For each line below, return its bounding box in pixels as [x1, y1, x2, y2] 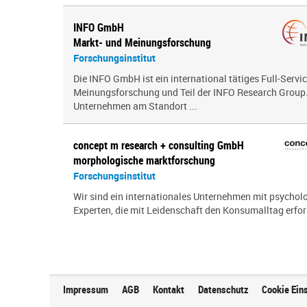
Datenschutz [198, 282, 248, 296]
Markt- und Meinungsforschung [73, 35, 211, 50]
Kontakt [153, 282, 184, 296]
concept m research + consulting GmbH [73, 138, 244, 153]
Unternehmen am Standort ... [73, 99, 197, 112]
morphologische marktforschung [73, 153, 215, 168]
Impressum [63, 282, 108, 296]
